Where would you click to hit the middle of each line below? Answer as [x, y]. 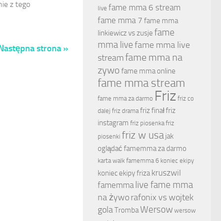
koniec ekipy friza [124, 173]
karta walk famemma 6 [128, 161]
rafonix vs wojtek [162, 198]
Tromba [127, 210]
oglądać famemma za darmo [142, 149]
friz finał [152, 111]
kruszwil [166, 173]
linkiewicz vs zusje [125, 33]
